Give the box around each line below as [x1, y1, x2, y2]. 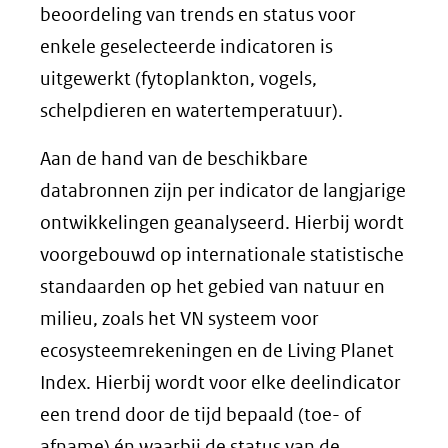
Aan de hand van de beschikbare [40, 147, 308, 170]
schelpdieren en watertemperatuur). [40, 99, 343, 122]
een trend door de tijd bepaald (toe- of [40, 403, 361, 426]
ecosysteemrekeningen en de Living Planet [40, 339, 394, 362]
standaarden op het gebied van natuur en [40, 275, 385, 298]
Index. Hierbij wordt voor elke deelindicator [40, 371, 401, 394]
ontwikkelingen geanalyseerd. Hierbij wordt [40, 211, 404, 234]
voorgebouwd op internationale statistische [40, 243, 404, 266]
